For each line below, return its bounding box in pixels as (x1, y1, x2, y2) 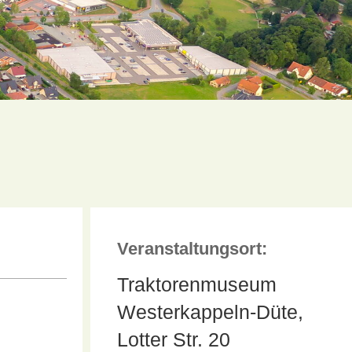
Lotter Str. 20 (116, 328, 230, 350)
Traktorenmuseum (116, 273, 277, 295)
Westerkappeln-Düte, (116, 301, 303, 323)
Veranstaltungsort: (116, 239, 267, 258)
